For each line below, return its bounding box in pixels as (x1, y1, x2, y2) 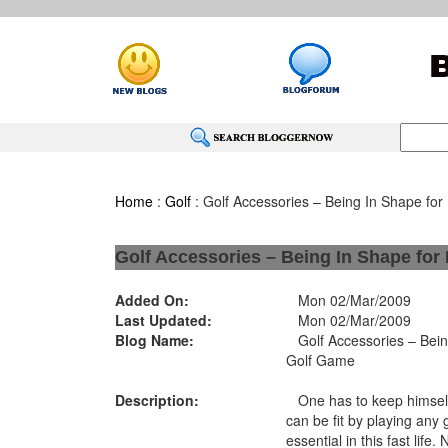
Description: (114, 390, 199, 410)
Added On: (114, 290, 189, 310)
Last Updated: (114, 310, 212, 330)
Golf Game (286, 350, 356, 370)
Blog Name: (114, 330, 194, 350)
